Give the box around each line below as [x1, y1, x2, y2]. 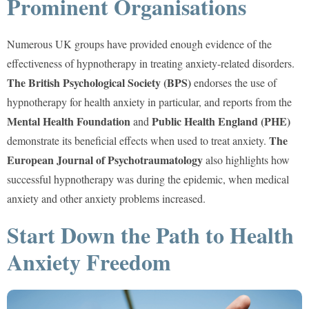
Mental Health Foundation [7, 112, 130, 129]
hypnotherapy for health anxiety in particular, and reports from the [7, 94, 292, 109]
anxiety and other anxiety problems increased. [7, 190, 206, 206]
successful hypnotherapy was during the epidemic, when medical [7, 171, 289, 186]
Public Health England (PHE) [152, 112, 290, 129]
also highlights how [203, 152, 290, 167]
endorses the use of [191, 74, 277, 90]
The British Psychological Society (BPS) [7, 74, 191, 90]
